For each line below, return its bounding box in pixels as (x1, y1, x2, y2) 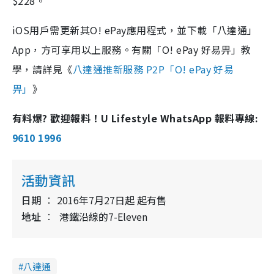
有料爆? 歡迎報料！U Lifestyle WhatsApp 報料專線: (12, 111, 259, 125)
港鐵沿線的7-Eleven (59, 209, 147, 224)
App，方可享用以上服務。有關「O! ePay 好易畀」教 (12, 42, 251, 57)
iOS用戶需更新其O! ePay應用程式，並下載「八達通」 (12, 23, 257, 37)
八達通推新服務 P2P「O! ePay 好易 (72, 62, 234, 76)
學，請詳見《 (12, 62, 73, 76)
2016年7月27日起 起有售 (57, 193, 166, 207)
